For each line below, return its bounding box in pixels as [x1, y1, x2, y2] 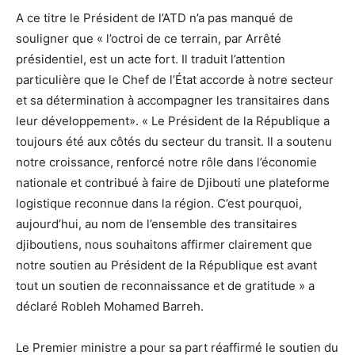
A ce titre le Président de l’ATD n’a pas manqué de [16, 10, 293, 26]
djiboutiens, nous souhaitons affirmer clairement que [16, 237, 312, 253]
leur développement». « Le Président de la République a [16, 113, 330, 129]
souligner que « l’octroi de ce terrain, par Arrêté [16, 31, 281, 47]
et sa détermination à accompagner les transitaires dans [16, 93, 330, 109]
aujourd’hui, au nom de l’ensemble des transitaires [16, 216, 297, 232]
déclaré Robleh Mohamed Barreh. [16, 299, 204, 315]
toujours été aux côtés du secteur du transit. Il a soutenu [16, 134, 332, 150]
